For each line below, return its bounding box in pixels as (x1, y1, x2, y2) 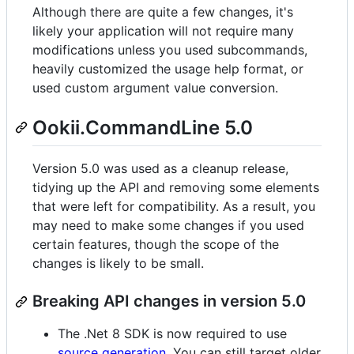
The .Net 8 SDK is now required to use (58, 326, 287, 342)
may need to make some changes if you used (32, 217, 304, 234)
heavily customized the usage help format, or (32, 61, 303, 77)
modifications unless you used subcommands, (32, 42, 307, 58)
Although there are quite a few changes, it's (32, 4, 293, 21)
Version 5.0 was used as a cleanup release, (32, 160, 288, 177)
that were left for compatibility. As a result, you (32, 198, 315, 215)
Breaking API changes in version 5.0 (32, 292, 306, 311)
